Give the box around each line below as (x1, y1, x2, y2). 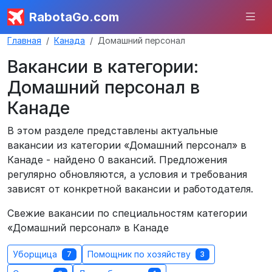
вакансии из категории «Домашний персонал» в (7, 139, 246, 151)
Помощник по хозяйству (87, 249, 193, 259)
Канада (54, 35, 85, 46)
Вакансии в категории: (7, 56, 199, 77)
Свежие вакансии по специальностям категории (7, 207, 247, 219)
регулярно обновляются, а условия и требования (7, 168, 247, 180)
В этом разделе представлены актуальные (7, 124, 218, 137)
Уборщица (13, 249, 59, 259)
